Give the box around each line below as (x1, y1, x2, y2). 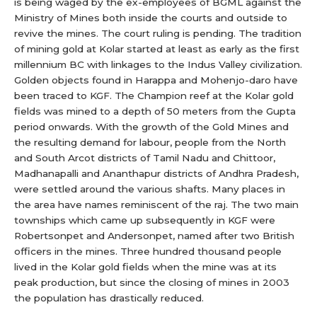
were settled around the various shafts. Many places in (14, 183, 285, 195)
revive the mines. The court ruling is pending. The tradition (14, 28, 301, 39)
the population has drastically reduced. (14, 292, 204, 304)
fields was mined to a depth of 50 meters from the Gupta (14, 105, 296, 117)
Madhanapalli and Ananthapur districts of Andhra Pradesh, (14, 168, 299, 179)
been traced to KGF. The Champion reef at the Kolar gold (14, 90, 294, 101)
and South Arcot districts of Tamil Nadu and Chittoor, (14, 152, 275, 163)
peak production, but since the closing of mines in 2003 (14, 277, 289, 288)
